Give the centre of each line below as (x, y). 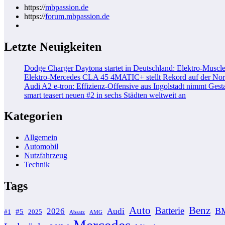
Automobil (41, 147)
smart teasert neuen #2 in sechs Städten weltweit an (105, 95)
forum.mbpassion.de (77, 16)
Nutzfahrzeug (46, 156)
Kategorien (33, 116)
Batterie (170, 211)
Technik (37, 165)
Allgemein (41, 138)
